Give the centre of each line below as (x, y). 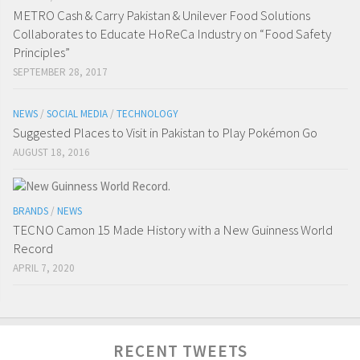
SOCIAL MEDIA (77, 114)
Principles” (41, 53)
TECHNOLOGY (147, 114)
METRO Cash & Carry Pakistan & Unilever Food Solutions (162, 16)
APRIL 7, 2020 (44, 268)
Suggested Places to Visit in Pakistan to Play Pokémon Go (165, 133)
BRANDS (31, 211)
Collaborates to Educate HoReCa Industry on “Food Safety (172, 34)
